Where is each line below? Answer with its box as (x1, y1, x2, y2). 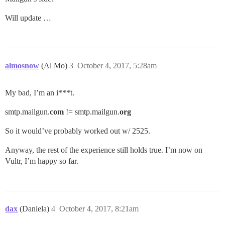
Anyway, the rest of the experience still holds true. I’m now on (5, 146, 202, 155)
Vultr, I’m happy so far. (5, 157, 78, 166)
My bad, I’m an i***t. (5, 88, 74, 97)
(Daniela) (20, 204, 51, 213)
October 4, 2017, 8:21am (59, 204, 139, 213)
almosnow (5, 61, 39, 70)
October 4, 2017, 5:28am (77, 61, 157, 70)
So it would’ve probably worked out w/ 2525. (5, 127, 150, 136)
